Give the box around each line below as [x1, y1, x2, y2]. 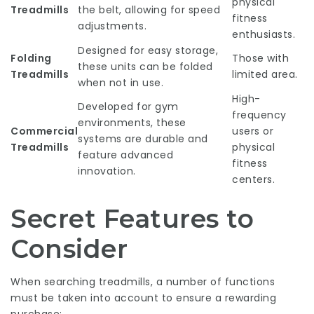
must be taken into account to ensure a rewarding [11, 291, 276, 305]
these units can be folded [78, 60, 213, 74]
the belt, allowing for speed [78, 3, 220, 17]
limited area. [232, 67, 298, 81]
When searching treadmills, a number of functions [11, 275, 275, 289]
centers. [232, 172, 275, 186]
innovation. [78, 164, 136, 178]
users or [232, 124, 273, 138]
